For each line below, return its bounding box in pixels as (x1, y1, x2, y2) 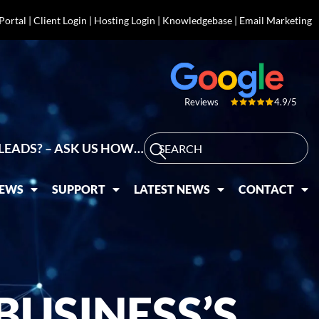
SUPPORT (52, 182, 106, 196)
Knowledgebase (162, 14, 232, 26)
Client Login (33, 14, 87, 26)
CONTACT (239, 182, 295, 196)
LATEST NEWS (134, 182, 211, 196)
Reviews (184, 96, 219, 108)
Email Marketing (239, 14, 312, 26)
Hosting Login (93, 14, 155, 26)
